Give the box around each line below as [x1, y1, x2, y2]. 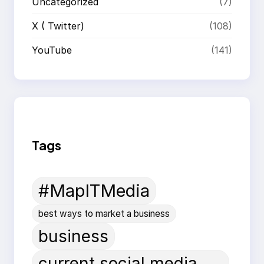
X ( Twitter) [32, 19, 84, 32]
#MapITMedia [38, 180, 150, 201]
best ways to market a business [38, 207, 170, 219]
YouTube [32, 44, 72, 56]
